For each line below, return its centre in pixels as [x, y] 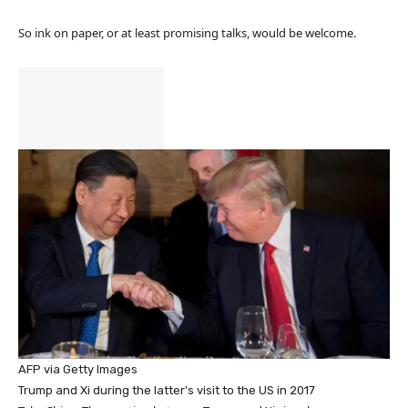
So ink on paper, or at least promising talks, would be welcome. [187, 33]
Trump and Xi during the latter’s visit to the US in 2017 [167, 390]
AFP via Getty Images [78, 369]
